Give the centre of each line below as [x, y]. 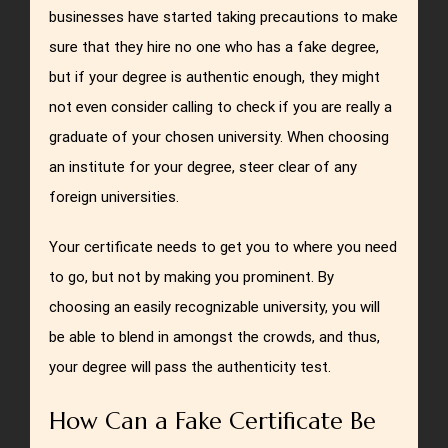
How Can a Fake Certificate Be [213, 421]
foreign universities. [114, 197]
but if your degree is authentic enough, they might [215, 77]
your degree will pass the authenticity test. [190, 367]
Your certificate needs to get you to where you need [223, 247]
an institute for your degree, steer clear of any [203, 167]
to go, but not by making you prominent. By [192, 277]
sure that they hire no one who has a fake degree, [214, 47]
